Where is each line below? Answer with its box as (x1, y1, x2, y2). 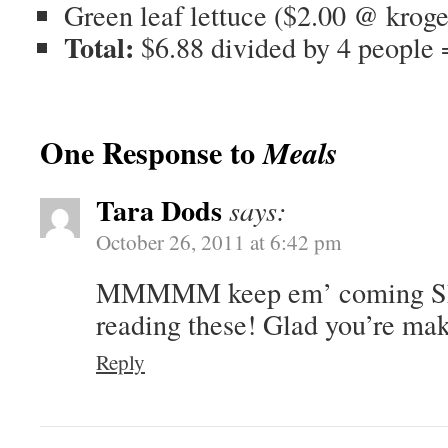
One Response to (40, 130, 263, 174)
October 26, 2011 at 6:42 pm (96, 228, 341, 256)
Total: (64, 26, 134, 68)
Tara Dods (96, 189, 222, 231)
